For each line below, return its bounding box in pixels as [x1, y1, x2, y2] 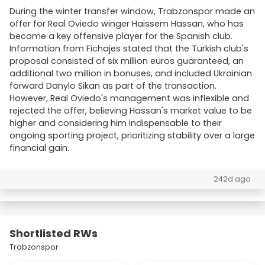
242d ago [214, 174, 251, 184]
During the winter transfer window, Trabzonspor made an [9, 5, 255, 17]
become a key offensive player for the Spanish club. [9, 30, 232, 42]
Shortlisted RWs [9, 226, 98, 241]
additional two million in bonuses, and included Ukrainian [9, 67, 252, 79]
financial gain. [9, 142, 69, 154]
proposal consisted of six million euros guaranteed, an [9, 55, 244, 67]
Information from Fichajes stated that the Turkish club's [9, 43, 248, 54]
